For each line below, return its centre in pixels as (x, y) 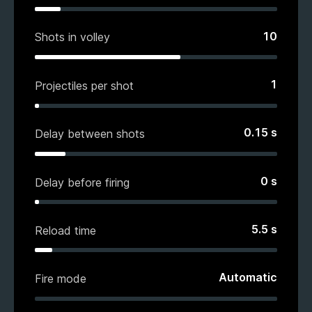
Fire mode (61, 278)
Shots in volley (72, 37)
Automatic (248, 278)
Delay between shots (90, 134)
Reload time (65, 230)
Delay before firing (82, 182)
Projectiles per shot (84, 85)
